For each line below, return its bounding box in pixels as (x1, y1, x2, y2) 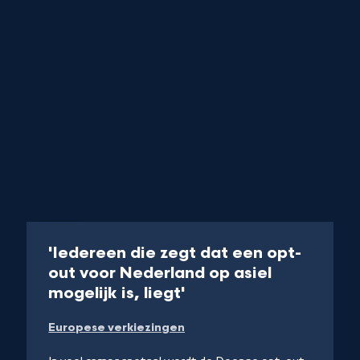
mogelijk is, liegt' (48, 284, 186, 304)
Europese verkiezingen (48, 321, 186, 335)
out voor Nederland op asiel (48, 264, 272, 284)
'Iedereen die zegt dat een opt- (48, 243, 302, 264)
